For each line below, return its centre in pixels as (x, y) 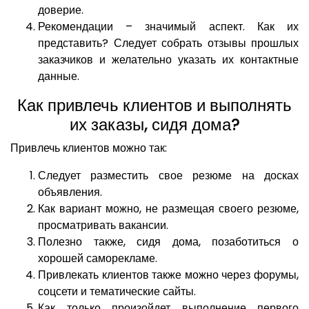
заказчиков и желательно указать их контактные (168, 60)
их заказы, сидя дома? (154, 125)
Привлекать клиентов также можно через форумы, (168, 275)
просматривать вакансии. (103, 226)
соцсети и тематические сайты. (117, 292)
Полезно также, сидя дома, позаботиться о (168, 242)
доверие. (61, 10)
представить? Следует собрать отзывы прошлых (168, 43)
